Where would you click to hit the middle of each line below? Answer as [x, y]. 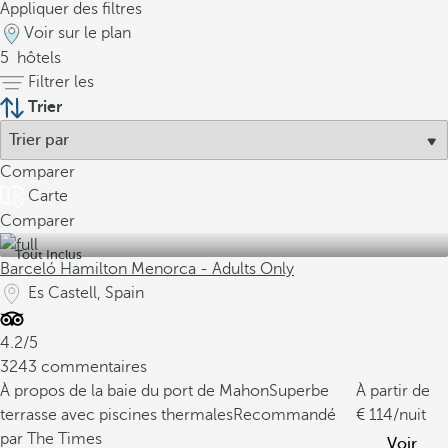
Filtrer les [61, 82]
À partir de [393, 391]
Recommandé [284, 415]
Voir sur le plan [77, 33]
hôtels [37, 58]
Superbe [299, 391]
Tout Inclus [48, 254]
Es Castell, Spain [86, 293]
